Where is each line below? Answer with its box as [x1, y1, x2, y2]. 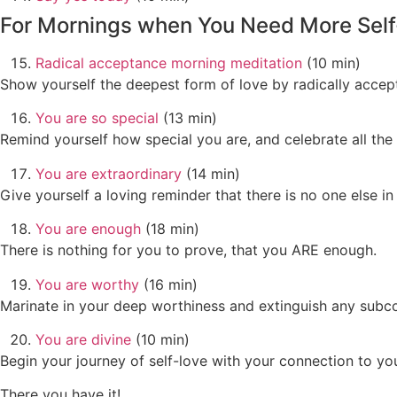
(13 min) [159, 109, 217, 128]
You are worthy [35, 275, 144, 293]
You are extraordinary [35, 164, 182, 183]
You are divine [35, 330, 131, 348]
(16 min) [144, 275, 198, 293]
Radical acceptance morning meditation [35, 54, 302, 73]
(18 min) [141, 220, 199, 238]
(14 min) [182, 164, 240, 183]
